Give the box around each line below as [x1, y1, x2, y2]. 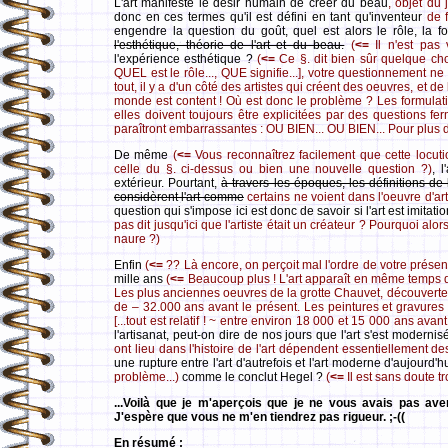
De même [114, 148, 169, 162]
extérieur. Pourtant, [114, 176, 222, 190]
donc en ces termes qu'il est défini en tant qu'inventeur [114, 10, 427, 24]
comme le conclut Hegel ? [182, 370, 326, 384]
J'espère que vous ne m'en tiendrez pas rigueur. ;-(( [114, 410, 405, 424]
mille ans [114, 272, 167, 286]
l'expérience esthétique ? [114, 52, 258, 66]
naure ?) [114, 232, 160, 246]
